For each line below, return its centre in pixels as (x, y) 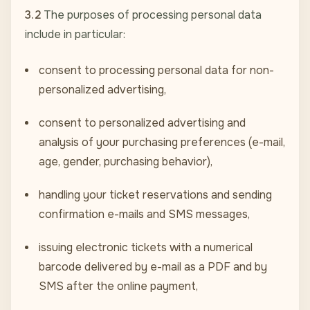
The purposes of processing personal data (151, 15)
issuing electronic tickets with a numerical (146, 248)
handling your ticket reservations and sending (155, 195)
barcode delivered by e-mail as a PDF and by (153, 267)
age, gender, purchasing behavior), (126, 162)
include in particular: (75, 35)
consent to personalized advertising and (142, 123)
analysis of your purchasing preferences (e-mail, (162, 143)
